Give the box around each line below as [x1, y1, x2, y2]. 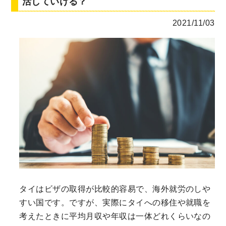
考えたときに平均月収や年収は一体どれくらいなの [19, 211, 211, 220]
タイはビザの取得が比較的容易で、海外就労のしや [19, 184, 211, 193]
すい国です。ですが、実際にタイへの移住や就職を [19, 198, 211, 207]
